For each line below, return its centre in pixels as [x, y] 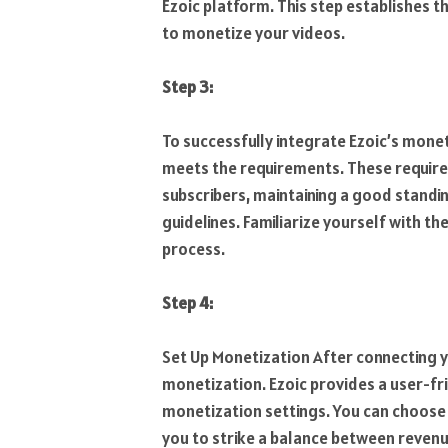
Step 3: [187, 86]
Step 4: [187, 303]
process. [193, 249]
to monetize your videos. [253, 32]
